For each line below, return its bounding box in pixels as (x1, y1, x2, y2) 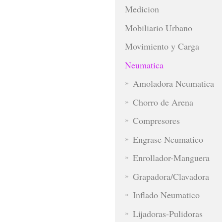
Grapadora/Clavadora (132, 170, 209, 182)
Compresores (132, 114, 180, 127)
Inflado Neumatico (132, 189, 200, 201)
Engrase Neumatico (132, 133, 203, 145)
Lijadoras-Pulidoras (132, 207, 203, 220)
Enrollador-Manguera (132, 152, 210, 164)
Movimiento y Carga (125, 40, 199, 53)
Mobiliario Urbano (125, 21, 192, 34)
